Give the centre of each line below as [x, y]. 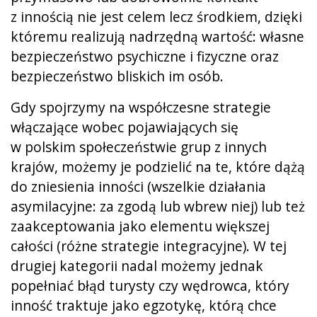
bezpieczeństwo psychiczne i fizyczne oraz [145, 56]
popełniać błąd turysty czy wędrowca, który [150, 285]
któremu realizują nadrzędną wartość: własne [157, 36]
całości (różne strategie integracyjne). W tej [149, 246]
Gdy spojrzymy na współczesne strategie [141, 107]
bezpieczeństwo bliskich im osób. [117, 76]
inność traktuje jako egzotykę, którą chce [144, 305]
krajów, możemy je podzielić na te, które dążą [158, 166]
